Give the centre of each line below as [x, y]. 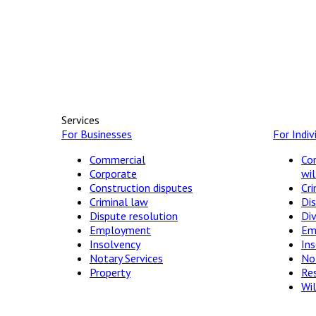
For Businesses [97, 134]
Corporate [113, 173]
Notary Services [126, 258]
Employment [120, 230]
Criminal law [119, 201]
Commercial [117, 159]
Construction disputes [141, 187]
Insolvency [115, 244]
